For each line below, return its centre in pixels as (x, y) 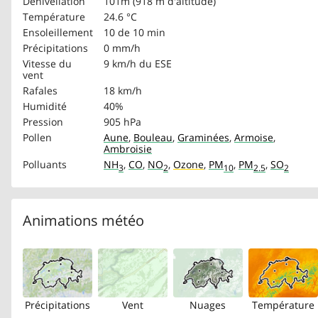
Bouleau (153, 137)
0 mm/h (122, 48)
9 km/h (120, 64)
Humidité (45, 106)
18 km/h (123, 91)
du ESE (155, 64)
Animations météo (83, 220)
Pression (43, 122)
